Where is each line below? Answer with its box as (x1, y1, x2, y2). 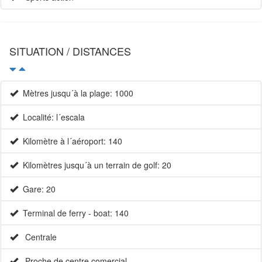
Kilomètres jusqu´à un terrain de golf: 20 (18, 159, 171, 171)
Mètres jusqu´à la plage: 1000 (18, 87, 133, 99)
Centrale (18, 231, 57, 243)
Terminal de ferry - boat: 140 (18, 207, 129, 219)
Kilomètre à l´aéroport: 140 (18, 135, 122, 147)
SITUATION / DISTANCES (9, 43, 131, 59)
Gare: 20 (18, 183, 56, 195)
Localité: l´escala (18, 111, 85, 123)
